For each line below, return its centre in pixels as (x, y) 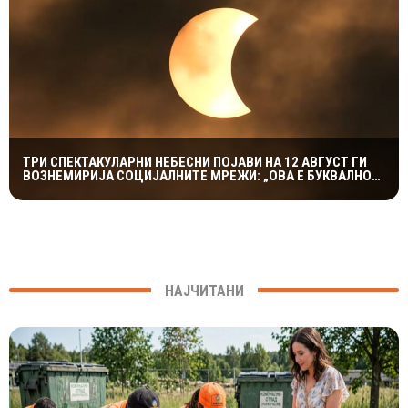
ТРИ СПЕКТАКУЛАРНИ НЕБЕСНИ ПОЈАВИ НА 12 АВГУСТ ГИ (195, 162)
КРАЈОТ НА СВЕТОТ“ (84, 189)
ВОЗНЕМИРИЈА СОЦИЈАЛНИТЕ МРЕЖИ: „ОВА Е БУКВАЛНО (197, 175)
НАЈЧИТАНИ (204, 291)
